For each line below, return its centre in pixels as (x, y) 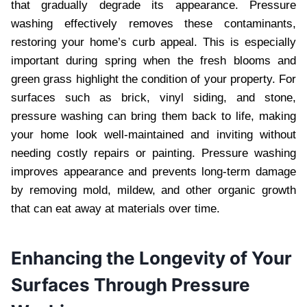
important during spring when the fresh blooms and (153, 60)
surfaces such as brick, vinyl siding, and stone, (153, 97)
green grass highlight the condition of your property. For (153, 79)
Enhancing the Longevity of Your (151, 258)
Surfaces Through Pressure (131, 284)
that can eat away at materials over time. (115, 208)
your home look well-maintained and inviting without (153, 134)
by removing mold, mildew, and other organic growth (153, 190)
